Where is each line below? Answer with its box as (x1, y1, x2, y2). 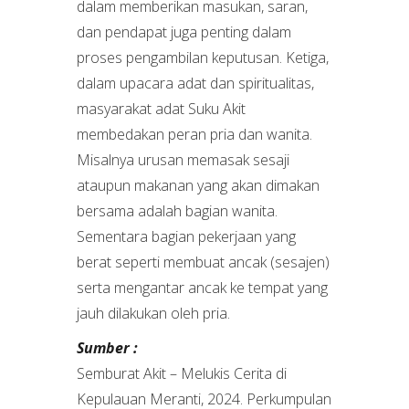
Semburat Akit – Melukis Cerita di (77, 363, 287, 383)
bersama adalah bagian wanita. (77, 201, 278, 221)
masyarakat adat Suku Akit (77, 99, 246, 119)
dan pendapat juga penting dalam (77, 22, 291, 42)
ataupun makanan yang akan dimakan (77, 175, 320, 195)
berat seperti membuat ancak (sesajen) (77, 252, 330, 272)
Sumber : (77, 338, 138, 358)
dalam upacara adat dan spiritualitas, (77, 73, 314, 93)
